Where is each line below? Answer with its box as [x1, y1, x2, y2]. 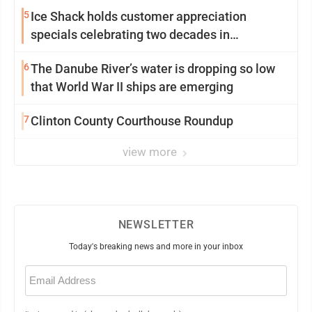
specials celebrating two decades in [31, 27, 230, 42]
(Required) [26, 276, 56, 283]
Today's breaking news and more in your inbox [69, 242, 243, 251]
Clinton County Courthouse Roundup [31, 114, 233, 128]
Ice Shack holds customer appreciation [31, 9, 247, 24]
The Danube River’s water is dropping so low [31, 61, 275, 76]
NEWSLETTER [118, 218, 194, 231]
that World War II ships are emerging [31, 79, 233, 94]
